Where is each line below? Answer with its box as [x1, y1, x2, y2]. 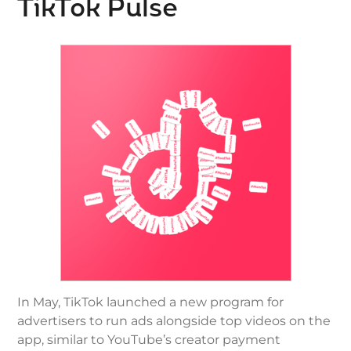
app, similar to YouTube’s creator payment [17, 331, 281, 347]
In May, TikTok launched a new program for [17, 294, 284, 309]
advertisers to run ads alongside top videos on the [17, 313, 331, 328]
